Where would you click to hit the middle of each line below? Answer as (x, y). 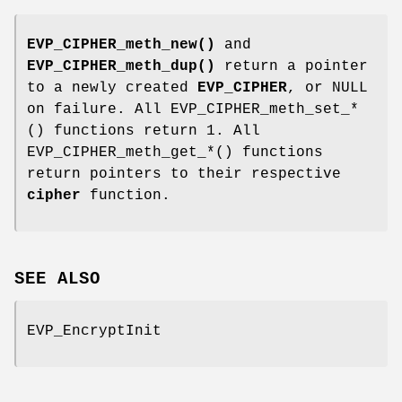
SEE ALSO (57, 280)
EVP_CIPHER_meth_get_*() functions (175, 153)
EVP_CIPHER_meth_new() (121, 45)
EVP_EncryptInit (94, 332)
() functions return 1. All (144, 131)
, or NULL (328, 88)
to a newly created (112, 88)
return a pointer (292, 67)
